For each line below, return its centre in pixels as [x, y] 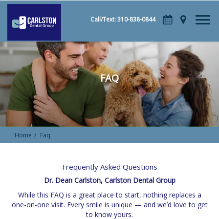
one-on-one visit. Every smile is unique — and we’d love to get [109, 205]
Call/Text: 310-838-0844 [123, 19]
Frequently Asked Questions [109, 167]
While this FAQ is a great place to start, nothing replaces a [109, 195]
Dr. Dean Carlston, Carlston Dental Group [109, 180]
